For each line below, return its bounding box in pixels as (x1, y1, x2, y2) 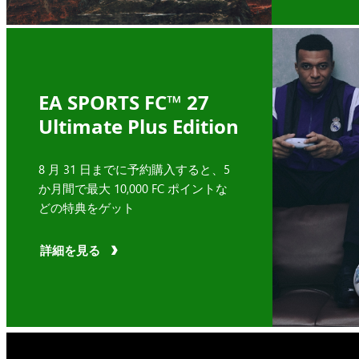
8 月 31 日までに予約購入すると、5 (38, 160, 231, 177)
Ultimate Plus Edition (38, 112, 240, 139)
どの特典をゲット (38, 199, 135, 216)
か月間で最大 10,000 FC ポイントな (38, 179, 228, 196)
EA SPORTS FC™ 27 (38, 88, 210, 115)
